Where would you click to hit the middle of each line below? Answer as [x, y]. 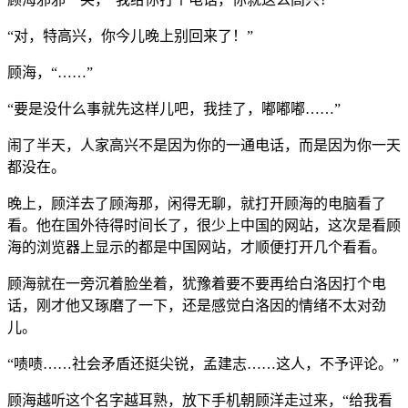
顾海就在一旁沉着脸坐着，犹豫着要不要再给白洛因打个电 [197, 283]
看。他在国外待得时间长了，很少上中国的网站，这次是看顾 [204, 225]
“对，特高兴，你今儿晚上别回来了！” [130, 36]
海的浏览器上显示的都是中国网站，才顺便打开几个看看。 [197, 247]
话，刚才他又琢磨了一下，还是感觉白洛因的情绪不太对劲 [197, 305]
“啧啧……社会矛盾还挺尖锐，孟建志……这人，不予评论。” [203, 363]
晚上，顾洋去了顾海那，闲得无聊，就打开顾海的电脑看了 [197, 203]
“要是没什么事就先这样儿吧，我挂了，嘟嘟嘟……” [174, 108]
